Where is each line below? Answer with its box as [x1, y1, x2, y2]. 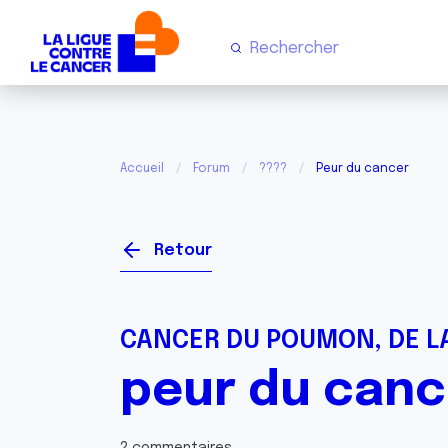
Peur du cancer [316, 163, 409, 175]
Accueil [120, 163, 164, 175]
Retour [154, 242, 212, 259]
